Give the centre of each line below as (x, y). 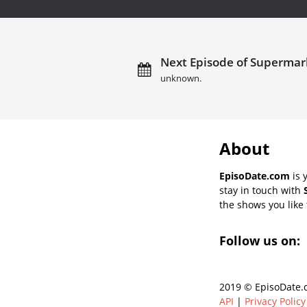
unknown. (181, 78)
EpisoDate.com (255, 175)
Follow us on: (261, 240)
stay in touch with (261, 190)
